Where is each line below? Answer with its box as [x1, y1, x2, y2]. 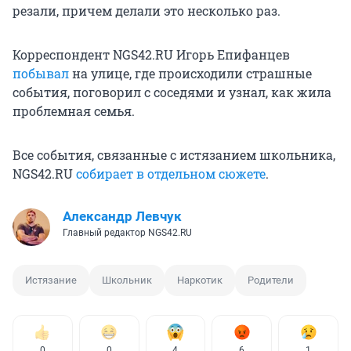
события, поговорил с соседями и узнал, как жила [13, 83, 331, 100]
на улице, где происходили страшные [69, 64, 312, 81]
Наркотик [177, 273, 223, 286]
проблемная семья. [13, 102, 135, 119]
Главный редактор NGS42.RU [63, 226, 192, 238]
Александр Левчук [63, 208, 182, 224]
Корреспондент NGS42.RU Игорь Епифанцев [13, 45, 290, 63]
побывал [13, 64, 69, 81]
